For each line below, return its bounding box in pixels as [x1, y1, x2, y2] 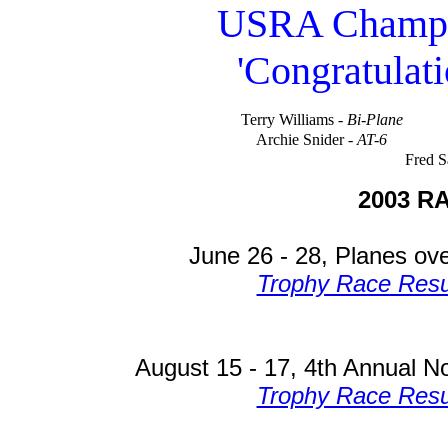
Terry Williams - [240, 111, 347, 128]
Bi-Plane [346, 111, 403, 128]
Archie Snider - [256, 131, 357, 148]
